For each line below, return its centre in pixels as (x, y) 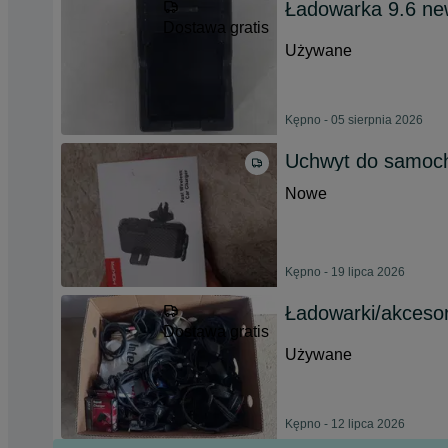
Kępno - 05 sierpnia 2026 (354, 120)
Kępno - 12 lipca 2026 (345, 424)
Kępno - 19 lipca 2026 (345, 272)
